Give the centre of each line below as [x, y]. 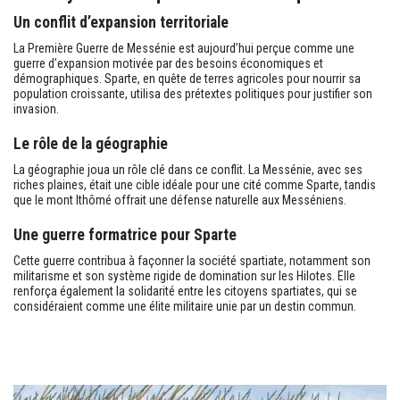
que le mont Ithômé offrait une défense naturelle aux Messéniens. [180, 200]
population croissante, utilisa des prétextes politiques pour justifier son [193, 93]
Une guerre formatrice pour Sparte [125, 234]
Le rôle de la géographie [91, 143]
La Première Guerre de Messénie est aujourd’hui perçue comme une [184, 48]
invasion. [36, 108]
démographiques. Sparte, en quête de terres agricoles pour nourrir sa [187, 78]
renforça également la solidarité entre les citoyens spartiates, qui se [185, 291]
